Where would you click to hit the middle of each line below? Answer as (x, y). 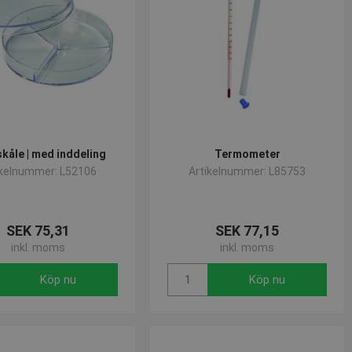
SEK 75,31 (38, 231)
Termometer (247, 154)
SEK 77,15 (247, 231)
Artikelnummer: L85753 (247, 171)
